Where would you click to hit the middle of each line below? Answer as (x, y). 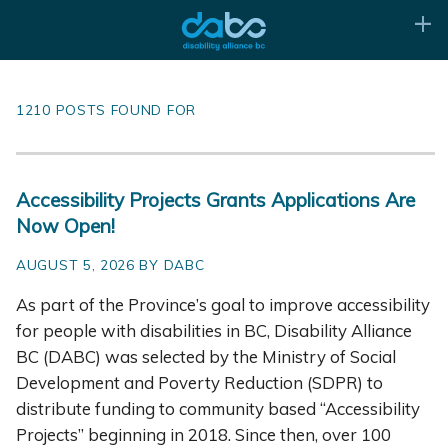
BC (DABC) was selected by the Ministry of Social (206, 356)
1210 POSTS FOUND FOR (106, 109)
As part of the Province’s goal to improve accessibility (223, 304)
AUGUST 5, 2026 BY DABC (110, 264)
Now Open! (65, 226)
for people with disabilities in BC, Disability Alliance (214, 330)
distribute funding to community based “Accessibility (218, 408)
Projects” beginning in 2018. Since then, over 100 (203, 434)
